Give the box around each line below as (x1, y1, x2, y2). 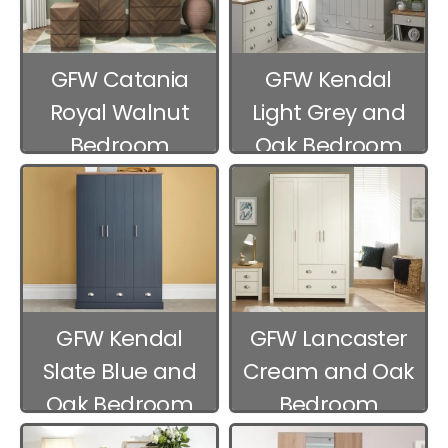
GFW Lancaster (249, 322, 408, 354)
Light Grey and (252, 96, 405, 128)
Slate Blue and (43, 355, 196, 387)
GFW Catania (50, 63, 189, 95)
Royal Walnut (49, 96, 190, 128)
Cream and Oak (242, 355, 415, 387)
